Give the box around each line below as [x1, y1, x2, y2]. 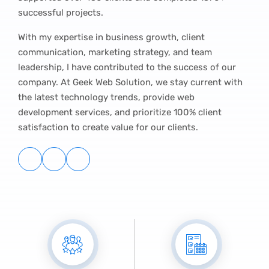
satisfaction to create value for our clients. [18, 121, 198, 133]
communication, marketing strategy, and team [18, 46, 212, 58]
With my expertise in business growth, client [18, 31, 205, 43]
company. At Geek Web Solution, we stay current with [18, 76, 243, 88]
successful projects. [18, 7, 103, 18]
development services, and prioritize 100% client [18, 106, 222, 118]
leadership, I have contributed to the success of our [18, 61, 236, 73]
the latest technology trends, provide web [18, 91, 195, 103]
